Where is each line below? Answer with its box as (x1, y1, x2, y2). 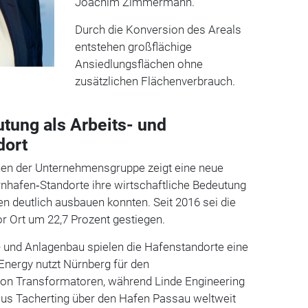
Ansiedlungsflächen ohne (74, 56, 203, 71)
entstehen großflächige (74, 39, 192, 54)
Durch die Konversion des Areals (74, 22, 241, 36)
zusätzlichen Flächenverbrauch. (74, 74, 235, 88)
